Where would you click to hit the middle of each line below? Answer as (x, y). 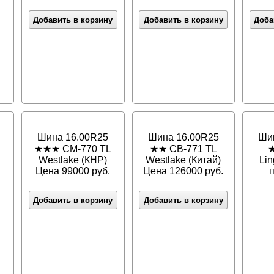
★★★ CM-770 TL (73, 149)
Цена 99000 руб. (73, 171)
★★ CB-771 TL (183, 149)
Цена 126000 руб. (183, 171)
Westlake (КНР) (73, 160)
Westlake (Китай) (183, 160)
